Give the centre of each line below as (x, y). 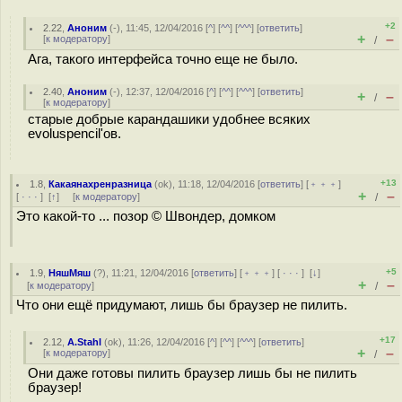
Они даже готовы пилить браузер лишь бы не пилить (192, 373)
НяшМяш (70, 273)
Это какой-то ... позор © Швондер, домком (146, 216)
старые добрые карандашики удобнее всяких (169, 119)
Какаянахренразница (100, 184)
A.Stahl (85, 342)
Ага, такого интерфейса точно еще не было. (163, 59)
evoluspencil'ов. (74, 134)
